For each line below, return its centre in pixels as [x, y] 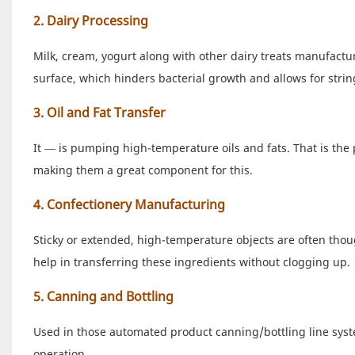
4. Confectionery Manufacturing [129, 204]
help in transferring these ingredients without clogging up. [191, 261]
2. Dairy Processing [90, 20]
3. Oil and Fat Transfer [99, 112]
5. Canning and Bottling [103, 296]
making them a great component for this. [143, 170]
